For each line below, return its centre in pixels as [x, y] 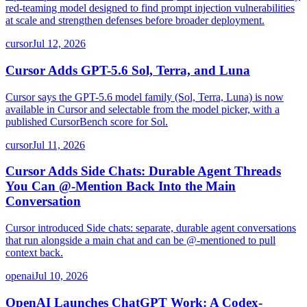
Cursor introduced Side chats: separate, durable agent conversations [151, 228]
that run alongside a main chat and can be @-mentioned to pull [140, 241]
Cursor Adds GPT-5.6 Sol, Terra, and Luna [128, 70]
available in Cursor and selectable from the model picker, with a [143, 109]
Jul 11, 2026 [59, 145]
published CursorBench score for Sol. [87, 121]
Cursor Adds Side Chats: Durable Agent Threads [143, 171]
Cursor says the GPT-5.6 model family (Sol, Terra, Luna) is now [145, 97]
